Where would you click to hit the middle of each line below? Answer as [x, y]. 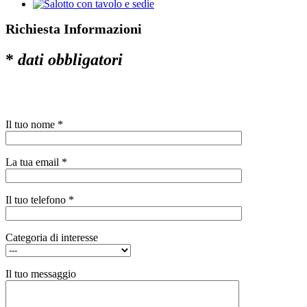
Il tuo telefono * [40, 199]
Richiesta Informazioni [74, 29]
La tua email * [36, 162]
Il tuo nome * [34, 124]
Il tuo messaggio [41, 273]
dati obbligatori [70, 60]
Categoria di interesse [52, 237]
